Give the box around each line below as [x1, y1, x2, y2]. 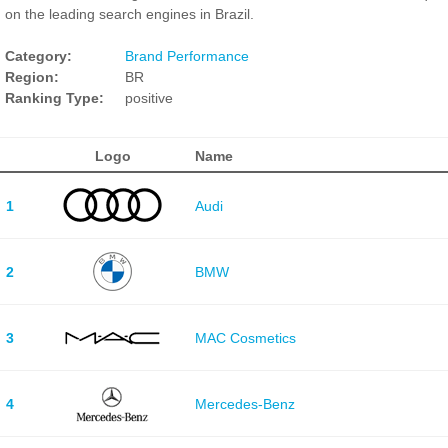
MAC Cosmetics [194, 329, 296, 346]
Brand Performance [125, 48, 249, 64]
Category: [5, 48, 72, 64]
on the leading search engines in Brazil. [5, 6, 254, 22]
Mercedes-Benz [194, 395, 295, 412]
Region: [5, 69, 59, 85]
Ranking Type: [5, 90, 104, 106]
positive [125, 90, 173, 106]
